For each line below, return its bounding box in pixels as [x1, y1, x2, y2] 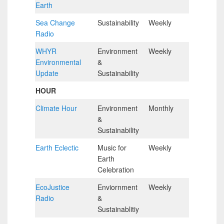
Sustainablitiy [97, 203, 139, 214]
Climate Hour [35, 102, 77, 113]
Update [35, 67, 58, 78]
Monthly [148, 102, 173, 113]
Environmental [35, 56, 81, 67]
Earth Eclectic [35, 142, 78, 152]
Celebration [97, 164, 134, 174]
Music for [97, 142, 126, 152]
